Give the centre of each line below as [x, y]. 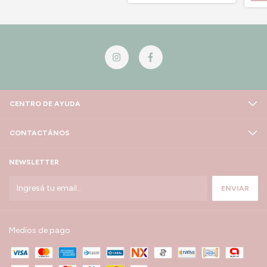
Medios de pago [40, 231]
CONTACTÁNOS [40, 133]
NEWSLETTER [34, 162]
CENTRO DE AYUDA [45, 104]
